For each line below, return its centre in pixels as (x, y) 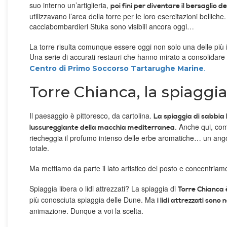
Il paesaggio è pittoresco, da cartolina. (91, 116)
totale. (39, 148)
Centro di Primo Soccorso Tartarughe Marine (117, 69)
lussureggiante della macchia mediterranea (102, 128)
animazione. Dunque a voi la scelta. (86, 211)
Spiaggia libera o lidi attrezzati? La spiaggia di (104, 189)
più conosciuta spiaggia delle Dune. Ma (93, 200)
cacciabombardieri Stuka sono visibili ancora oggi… (112, 27)
